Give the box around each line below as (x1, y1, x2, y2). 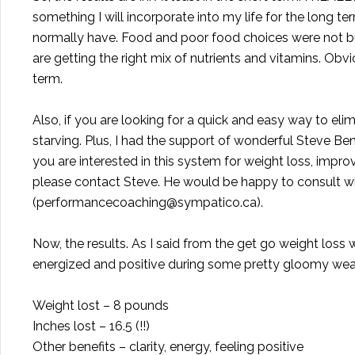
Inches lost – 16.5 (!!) (32, 319, 150, 334)
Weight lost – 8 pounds (32, 298, 169, 313)
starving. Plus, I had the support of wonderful (32, 133, 296, 148)
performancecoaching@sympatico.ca (36, 195, 257, 210)
